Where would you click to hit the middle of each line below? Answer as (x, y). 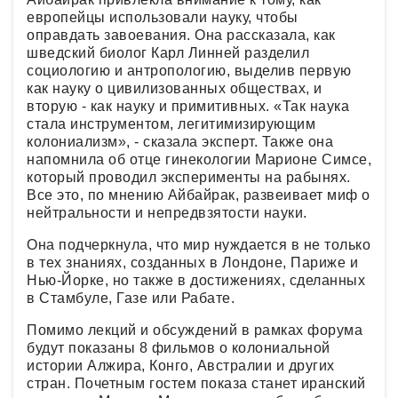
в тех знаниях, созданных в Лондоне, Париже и (192, 262)
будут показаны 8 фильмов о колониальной (179, 347)
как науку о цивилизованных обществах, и (175, 88)
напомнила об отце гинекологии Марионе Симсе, (199, 159)
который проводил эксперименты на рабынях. (189, 177)
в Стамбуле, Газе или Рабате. (133, 298)
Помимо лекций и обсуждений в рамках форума (195, 330)
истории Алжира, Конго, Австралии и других (181, 365)
